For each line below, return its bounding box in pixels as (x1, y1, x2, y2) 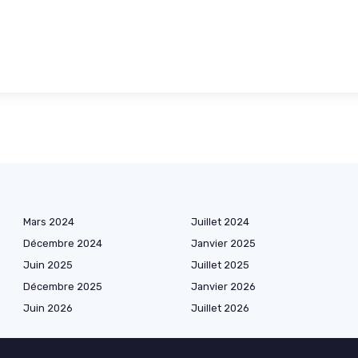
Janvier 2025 (191, 237, 256, 249)
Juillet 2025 (191, 258, 249, 271)
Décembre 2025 (23, 280, 102, 292)
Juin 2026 (23, 301, 73, 314)
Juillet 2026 (191, 301, 249, 314)
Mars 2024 (23, 215, 74, 228)
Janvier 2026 (191, 280, 256, 292)
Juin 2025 (23, 258, 73, 271)
